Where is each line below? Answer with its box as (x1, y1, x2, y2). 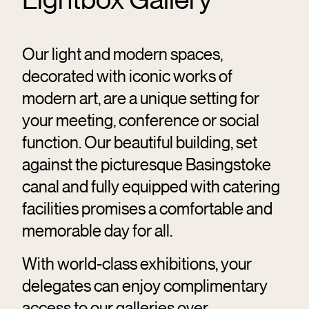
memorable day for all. (22, 220, 175, 240)
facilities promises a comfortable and (22, 198, 272, 218)
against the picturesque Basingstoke (22, 154, 271, 174)
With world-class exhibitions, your (22, 253, 252, 273)
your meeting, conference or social (22, 110, 259, 130)
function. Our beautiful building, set (22, 132, 257, 152)
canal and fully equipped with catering (22, 176, 280, 196)
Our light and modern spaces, (22, 43, 223, 63)
